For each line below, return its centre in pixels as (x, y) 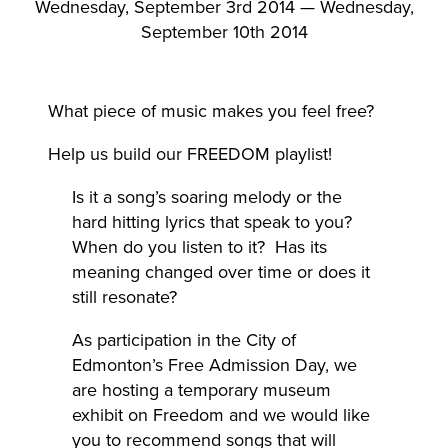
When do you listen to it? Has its (199, 247)
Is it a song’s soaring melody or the (207, 197)
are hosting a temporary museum (201, 390)
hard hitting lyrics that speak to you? (212, 222)
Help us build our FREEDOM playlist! (190, 154)
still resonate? (124, 297)
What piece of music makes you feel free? (211, 111)
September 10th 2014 (224, 32)
